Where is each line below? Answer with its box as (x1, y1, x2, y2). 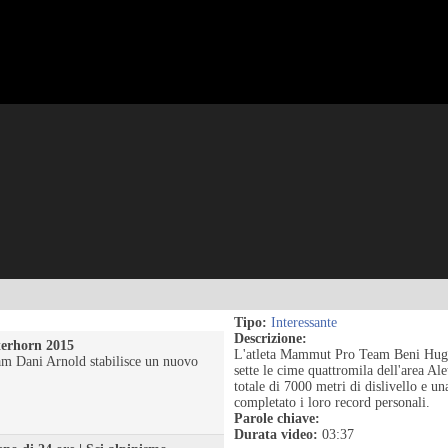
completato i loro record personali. (234, 395, 430, 410)
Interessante (271, 315, 337, 330)
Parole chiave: (234, 411, 320, 426)
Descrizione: (234, 331, 307, 346)
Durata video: (234, 427, 318, 442)
